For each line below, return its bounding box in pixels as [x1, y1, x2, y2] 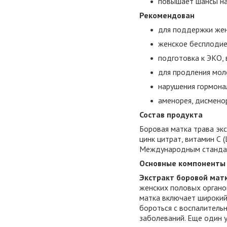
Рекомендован [139, 10, 195, 21]
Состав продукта [139, 109, 203, 120]
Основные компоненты [139, 158, 225, 169]
